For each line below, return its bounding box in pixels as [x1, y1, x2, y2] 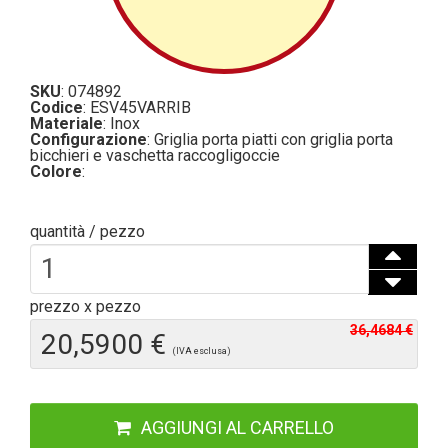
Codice [30, 97, 83, 117]
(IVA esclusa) [173, 345, 231, 356]
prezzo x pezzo [30, 296, 141, 316]
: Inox [103, 113, 140, 133]
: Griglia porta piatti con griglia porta [147, 129, 393, 149]
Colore [30, 161, 82, 181]
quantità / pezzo [30, 221, 145, 241]
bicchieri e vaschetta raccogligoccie [30, 145, 280, 165]
